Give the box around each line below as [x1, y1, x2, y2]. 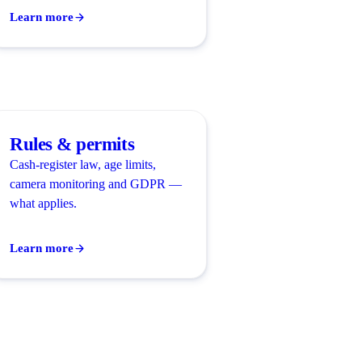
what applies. [10, 196, 77, 210]
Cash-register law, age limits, [10, 157, 156, 171]
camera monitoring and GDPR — [10, 176, 182, 191]
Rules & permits [10, 133, 135, 154]
